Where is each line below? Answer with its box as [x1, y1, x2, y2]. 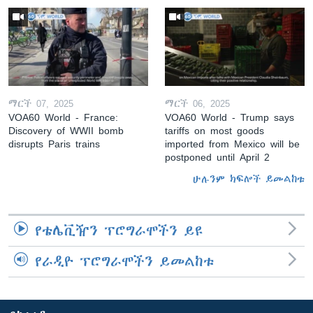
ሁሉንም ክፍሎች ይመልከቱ [193, 173, 305, 184]
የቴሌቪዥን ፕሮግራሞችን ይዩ [35, 223, 203, 239]
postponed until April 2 [165, 151, 270, 163]
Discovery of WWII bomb [8, 124, 124, 137]
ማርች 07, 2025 [8, 98, 73, 109]
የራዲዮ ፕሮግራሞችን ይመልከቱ [35, 254, 214, 270]
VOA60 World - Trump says [165, 111, 294, 124]
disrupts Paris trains [8, 138, 100, 150]
